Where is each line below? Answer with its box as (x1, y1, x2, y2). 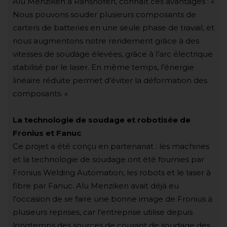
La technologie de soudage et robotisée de (13, 115, 191, 125)
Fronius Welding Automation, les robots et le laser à (13, 167, 211, 177)
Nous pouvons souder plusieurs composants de (13, 9, 196, 19)
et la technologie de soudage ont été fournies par (13, 154, 204, 164)
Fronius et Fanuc (13, 128, 81, 138)
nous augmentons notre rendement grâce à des (13, 35, 199, 46)
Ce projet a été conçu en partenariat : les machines (13, 141, 209, 151)
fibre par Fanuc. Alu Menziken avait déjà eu (13, 180, 179, 191)
